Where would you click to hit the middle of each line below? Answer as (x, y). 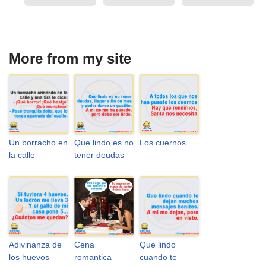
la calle (22, 155)
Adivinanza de (35, 245)
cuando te (158, 257)
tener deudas (99, 155)
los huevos (29, 257)
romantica (93, 257)
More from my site (70, 58)
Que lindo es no (104, 142)
